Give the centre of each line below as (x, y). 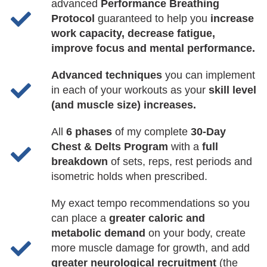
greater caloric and (157, 218)
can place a (80, 218)
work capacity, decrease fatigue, (133, 34)
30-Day (208, 132)
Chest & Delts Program (111, 147)
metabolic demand (98, 233)
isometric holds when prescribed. (129, 177)
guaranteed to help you (154, 19)
